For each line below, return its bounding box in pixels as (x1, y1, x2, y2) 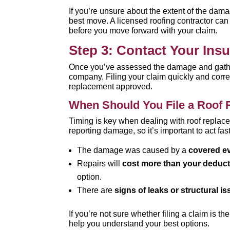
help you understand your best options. (69, 219, 210, 228)
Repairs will (77, 159, 123, 168)
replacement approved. (69, 82, 153, 91)
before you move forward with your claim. (69, 26, 218, 35)
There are (77, 186, 115, 195)
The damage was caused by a (77, 146, 189, 155)
